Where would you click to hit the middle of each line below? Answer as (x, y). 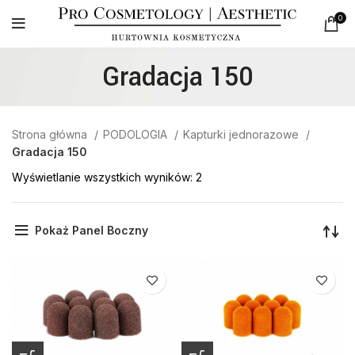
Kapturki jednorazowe (242, 134)
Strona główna (51, 134)
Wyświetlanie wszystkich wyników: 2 (107, 177)
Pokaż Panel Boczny (91, 230)
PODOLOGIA (137, 134)
